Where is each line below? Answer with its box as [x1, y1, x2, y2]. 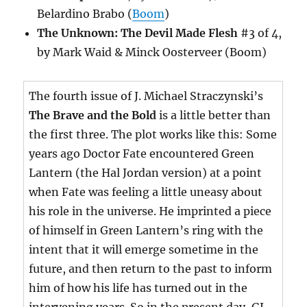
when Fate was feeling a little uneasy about [29, 185, 263, 199]
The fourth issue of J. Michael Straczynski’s [29, 89, 264, 103]
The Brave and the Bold [29, 108, 157, 123]
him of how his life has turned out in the [29, 281, 248, 295]
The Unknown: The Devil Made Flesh [37, 26, 238, 40]
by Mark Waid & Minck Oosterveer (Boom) [37, 45, 267, 60]
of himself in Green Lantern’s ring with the [29, 223, 264, 238]
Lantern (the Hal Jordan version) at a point [29, 166, 262, 180]
